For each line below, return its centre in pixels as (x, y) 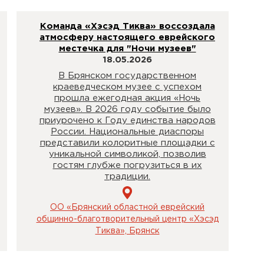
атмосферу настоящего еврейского (127, 37)
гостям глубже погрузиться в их (127, 165)
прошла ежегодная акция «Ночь (127, 98)
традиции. (127, 176)
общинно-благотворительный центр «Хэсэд (127, 219)
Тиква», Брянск (127, 231)
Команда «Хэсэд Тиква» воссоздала (127, 26)
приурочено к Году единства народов (127, 120)
